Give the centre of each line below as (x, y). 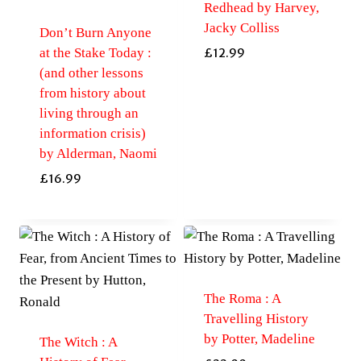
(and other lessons (91, 73)
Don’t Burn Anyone (95, 32)
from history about (92, 93)
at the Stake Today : (95, 52)
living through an (89, 113)
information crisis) (92, 133)
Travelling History (256, 319)
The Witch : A (78, 342)
